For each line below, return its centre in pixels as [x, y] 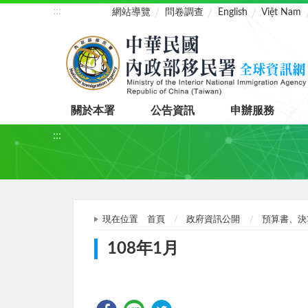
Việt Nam [282, 13]
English [232, 13]
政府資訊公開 [213, 220]
